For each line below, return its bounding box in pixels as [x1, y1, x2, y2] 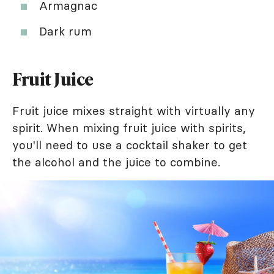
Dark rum [39, 23, 92, 39]
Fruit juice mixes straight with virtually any [12, 103, 255, 118]
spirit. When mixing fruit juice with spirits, [12, 120, 246, 135]
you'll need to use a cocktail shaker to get [12, 137, 247, 152]
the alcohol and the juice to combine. [12, 154, 220, 169]
